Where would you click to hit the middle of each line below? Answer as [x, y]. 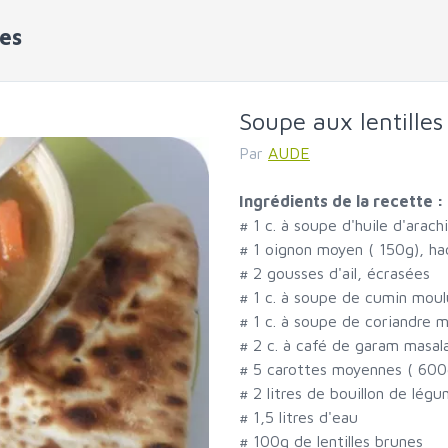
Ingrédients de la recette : [341, 201]
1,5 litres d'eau [305, 417]
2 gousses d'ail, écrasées [341, 273]
